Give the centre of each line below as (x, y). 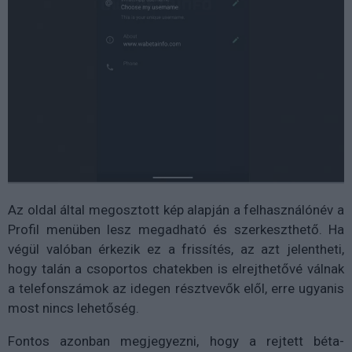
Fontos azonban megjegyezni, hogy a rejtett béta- (176, 341)
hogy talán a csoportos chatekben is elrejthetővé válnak (176, 269)
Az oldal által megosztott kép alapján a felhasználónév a (176, 210)
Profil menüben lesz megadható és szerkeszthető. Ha (176, 230)
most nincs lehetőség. (73, 308)
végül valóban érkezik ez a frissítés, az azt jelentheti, (176, 249)
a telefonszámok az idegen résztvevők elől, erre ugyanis (176, 289)
